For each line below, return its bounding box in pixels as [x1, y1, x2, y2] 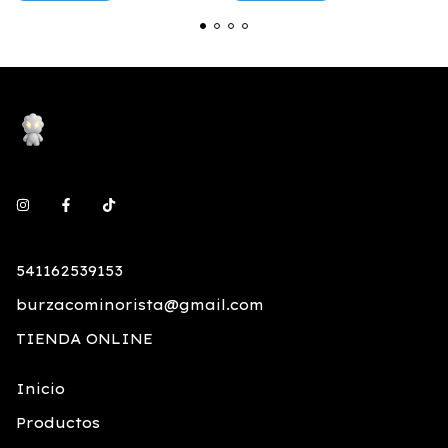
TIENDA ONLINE [16, 330, 153, 348]
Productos [16, 414, 100, 432]
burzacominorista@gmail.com [16, 296, 264, 314]
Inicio [16, 380, 65, 398]
